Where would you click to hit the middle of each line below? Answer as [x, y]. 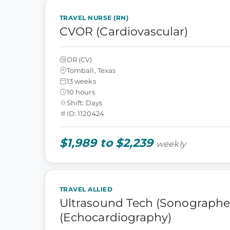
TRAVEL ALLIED [86, 189]
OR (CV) [80, 59]
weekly [171, 144]
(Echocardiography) [116, 217]
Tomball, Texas [91, 70]
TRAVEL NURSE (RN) [94, 18]
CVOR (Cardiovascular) [124, 32]
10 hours [81, 92]
